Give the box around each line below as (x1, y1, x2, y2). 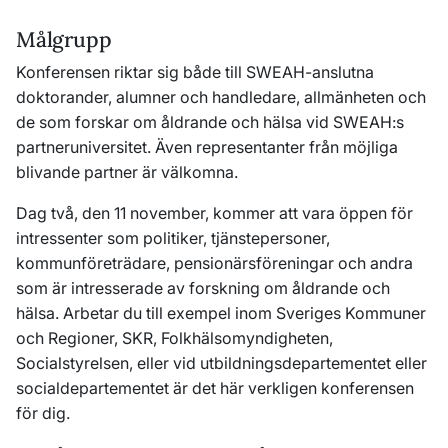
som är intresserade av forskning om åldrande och (16, 278, 390, 298)
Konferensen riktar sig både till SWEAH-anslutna (16, 62, 374, 82)
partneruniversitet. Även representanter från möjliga (16, 137, 398, 157)
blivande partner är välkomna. (16, 162, 242, 182)
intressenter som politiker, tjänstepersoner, (16, 228, 330, 248)
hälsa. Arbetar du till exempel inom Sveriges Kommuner (16, 303, 426, 323)
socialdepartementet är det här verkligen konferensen (16, 378, 414, 398)
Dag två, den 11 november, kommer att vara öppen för (16, 203, 413, 223)
